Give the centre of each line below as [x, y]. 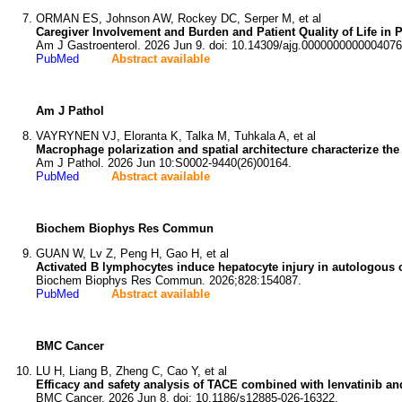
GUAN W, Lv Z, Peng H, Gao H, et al [132, 253]
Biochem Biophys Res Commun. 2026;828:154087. [169, 280]
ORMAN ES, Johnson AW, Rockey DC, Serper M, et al [179, 18]
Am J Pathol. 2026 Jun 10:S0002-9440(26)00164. [164, 163]
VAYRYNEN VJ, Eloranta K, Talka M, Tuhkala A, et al [176, 136]
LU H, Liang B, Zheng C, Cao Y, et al [131, 371]
